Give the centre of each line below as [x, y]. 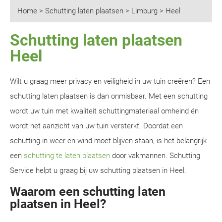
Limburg [144, 11]
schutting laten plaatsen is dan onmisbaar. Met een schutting [109, 96]
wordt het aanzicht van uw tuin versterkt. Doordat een [96, 126]
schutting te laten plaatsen [67, 156]
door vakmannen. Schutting [155, 156]
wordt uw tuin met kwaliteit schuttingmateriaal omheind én [104, 111]
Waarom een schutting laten [88, 192]
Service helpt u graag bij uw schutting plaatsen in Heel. [98, 170]
